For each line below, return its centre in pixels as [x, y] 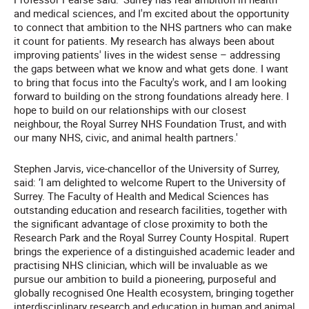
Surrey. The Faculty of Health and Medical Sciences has [141, 196]
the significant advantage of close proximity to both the [141, 224]
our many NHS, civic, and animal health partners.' [129, 138]
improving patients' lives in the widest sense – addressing [147, 55]
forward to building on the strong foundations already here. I [151, 96]
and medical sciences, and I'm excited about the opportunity [151, 13]
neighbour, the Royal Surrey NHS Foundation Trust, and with [150, 124]
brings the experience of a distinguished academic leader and [154, 251]
